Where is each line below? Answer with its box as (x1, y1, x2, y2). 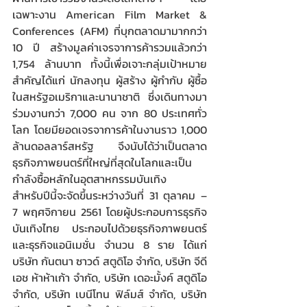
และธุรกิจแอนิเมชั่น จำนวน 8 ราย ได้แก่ (12, 236, 207, 253)
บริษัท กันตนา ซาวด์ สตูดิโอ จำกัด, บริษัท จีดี (12, 253, 207, 269)
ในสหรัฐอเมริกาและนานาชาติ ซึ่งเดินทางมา (12, 88, 207, 105)
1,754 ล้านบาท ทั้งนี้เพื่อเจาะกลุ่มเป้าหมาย (12, 56, 207, 72)
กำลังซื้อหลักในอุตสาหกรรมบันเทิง (12, 171, 167, 187)
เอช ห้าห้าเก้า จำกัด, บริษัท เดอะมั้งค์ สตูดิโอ (12, 269, 207, 286)
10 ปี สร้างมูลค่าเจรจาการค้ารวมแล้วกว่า (12, 39, 207, 56)
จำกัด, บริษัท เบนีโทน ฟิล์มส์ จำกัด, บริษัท (12, 286, 207, 302)
